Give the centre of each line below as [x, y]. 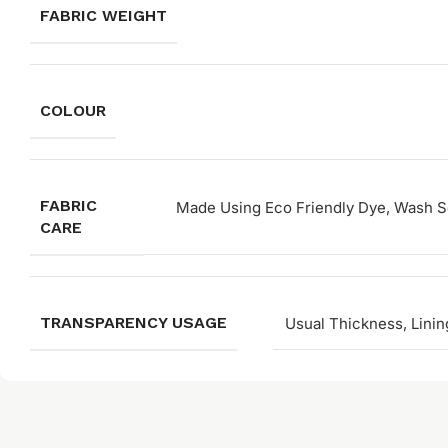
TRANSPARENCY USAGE [133, 323]
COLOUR [73, 111]
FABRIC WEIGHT [103, 16]
